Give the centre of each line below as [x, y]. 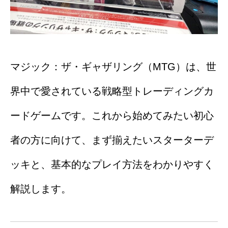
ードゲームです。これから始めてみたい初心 [112, 116]
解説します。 [41, 189]
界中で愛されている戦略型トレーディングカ [112, 91]
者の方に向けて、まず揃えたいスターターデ [112, 140]
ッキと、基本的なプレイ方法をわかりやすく [112, 165]
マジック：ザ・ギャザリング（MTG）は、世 [113, 67]
